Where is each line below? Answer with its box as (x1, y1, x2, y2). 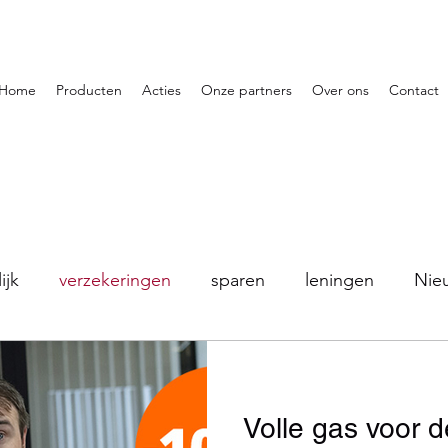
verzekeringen (59, 268, 171, 291)
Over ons (312, 81, 369, 99)
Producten (56, 81, 122, 99)
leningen (305, 268, 374, 291)
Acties (142, 81, 181, 99)
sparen (211, 268, 265, 291)
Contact (389, 81, 439, 99)
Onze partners (201, 81, 292, 99)
